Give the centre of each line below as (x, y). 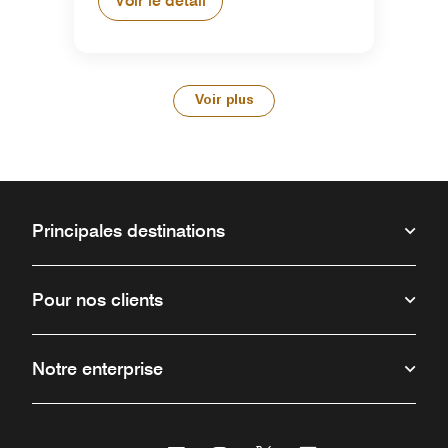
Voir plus (224, 101)
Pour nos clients (97, 300)
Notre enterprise (97, 369)
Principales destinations (128, 231)
